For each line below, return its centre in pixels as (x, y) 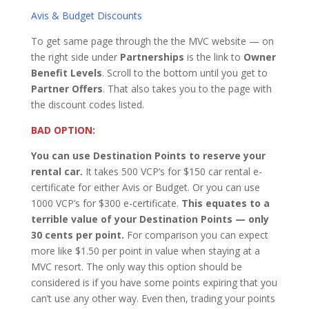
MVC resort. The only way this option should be (136, 266)
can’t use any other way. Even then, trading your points (153, 298)
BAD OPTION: (63, 130)
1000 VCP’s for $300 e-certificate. (106, 203)
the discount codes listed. (87, 104)
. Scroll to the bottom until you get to (185, 72)
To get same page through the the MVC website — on (152, 41)
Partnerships (152, 57)
